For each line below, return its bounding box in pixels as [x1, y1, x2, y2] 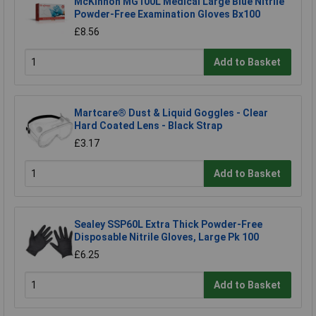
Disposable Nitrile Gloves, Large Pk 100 [74, 231, 259, 243]
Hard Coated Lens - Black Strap [74, 120, 222, 132]
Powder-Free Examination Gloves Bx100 [74, 8, 260, 20]
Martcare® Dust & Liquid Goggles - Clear [74, 107, 268, 119]
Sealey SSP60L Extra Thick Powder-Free [74, 219, 262, 231]
